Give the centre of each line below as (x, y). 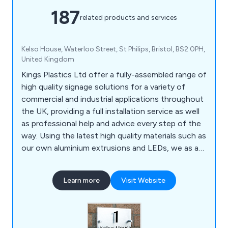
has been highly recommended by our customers (110, 172)
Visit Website (143, 180)
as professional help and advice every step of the (111, 123)
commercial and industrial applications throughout (112, 99)
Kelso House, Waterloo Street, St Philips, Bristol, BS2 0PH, (113, 49)
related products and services (129, 18)
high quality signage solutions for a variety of (103, 87)
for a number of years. (62, 184)
